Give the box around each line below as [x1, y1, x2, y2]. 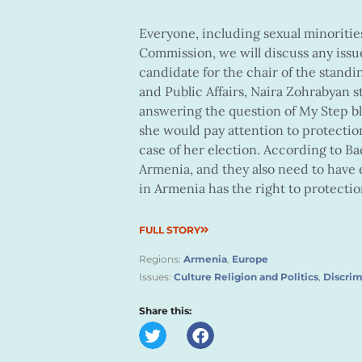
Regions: [139, 253, 183, 265]
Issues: [139, 271, 174, 283]
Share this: [139, 305, 192, 317]
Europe [232, 253, 268, 265]
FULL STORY [139, 224, 200, 236]
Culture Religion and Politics [174, 271, 318, 283]
